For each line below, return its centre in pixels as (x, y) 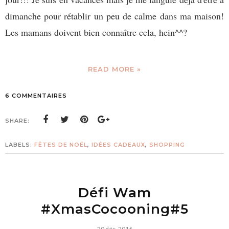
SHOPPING (167, 144)
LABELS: (20, 144)
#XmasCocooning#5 (114, 209)
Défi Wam (114, 192)
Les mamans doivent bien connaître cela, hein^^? (96, 32)
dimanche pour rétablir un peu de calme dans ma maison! (114, 16)
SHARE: (17, 120)
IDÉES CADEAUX (118, 144)
